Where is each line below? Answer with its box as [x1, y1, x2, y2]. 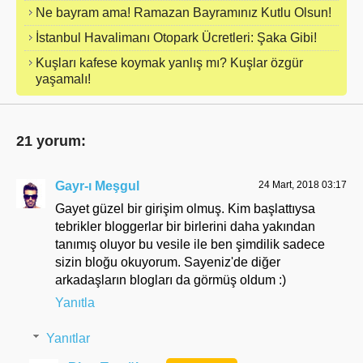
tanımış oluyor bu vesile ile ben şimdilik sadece [55, 237, 325, 251]
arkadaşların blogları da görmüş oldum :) [55, 273, 286, 287]
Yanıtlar [45, 331, 90, 345]
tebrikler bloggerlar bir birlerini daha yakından [55, 220, 315, 233]
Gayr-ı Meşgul [55, 179, 139, 193]
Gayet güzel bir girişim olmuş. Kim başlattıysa [55, 202, 315, 216]
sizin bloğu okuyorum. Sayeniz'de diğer [55, 255, 280, 269]
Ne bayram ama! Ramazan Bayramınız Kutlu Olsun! [36, 6, 331, 19]
